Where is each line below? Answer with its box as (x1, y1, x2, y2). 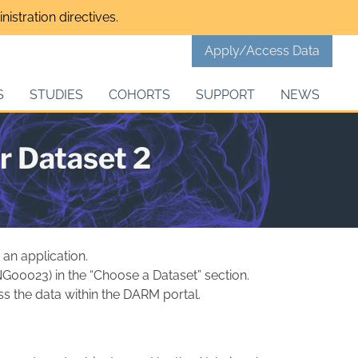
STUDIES (30, 87, 83, 103)
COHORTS (109, 87, 170, 103)
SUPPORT (196, 87, 255, 103)
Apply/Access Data (205, 43, 320, 58)
